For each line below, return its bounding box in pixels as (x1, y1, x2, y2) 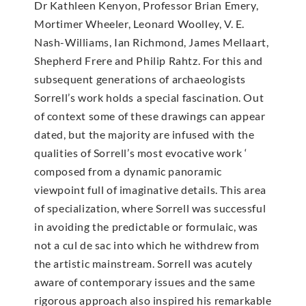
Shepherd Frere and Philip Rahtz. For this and (34, 53, 264, 67)
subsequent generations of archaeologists (34, 72, 247, 85)
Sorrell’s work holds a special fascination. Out (34, 90, 264, 104)
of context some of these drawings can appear (34, 109, 266, 122)
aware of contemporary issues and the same (34, 275, 255, 288)
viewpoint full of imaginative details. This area (34, 182, 266, 196)
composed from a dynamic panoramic (34, 164, 222, 178)
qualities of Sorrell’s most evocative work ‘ (34, 145, 247, 159)
